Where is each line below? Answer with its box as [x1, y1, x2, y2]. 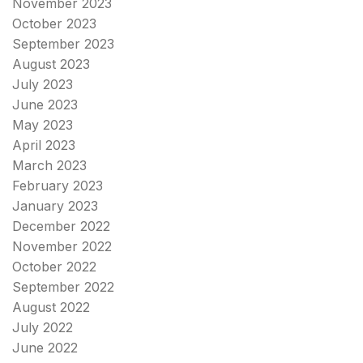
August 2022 [12, 298, 90, 315]
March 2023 [12, 156, 87, 173]
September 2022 [12, 278, 114, 295]
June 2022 [12, 339, 78, 356]
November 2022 [12, 237, 112, 254]
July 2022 [12, 318, 73, 335]
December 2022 [12, 217, 110, 234]
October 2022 [12, 258, 96, 275]
